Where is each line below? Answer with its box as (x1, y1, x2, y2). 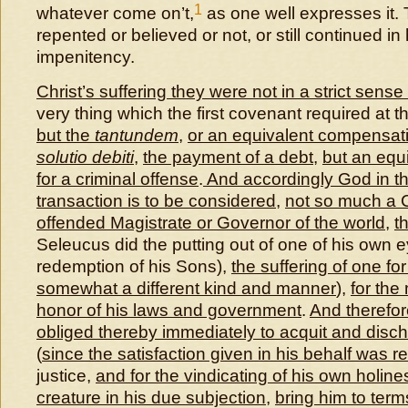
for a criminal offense (36, 169, 199, 189)
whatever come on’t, (36, 4, 194, 23)
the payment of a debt (143, 148, 313, 167)
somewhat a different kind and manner (36, 279, 336, 298)
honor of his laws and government (36, 301, 301, 320)
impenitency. (36, 47, 135, 66)
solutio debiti (36, 148, 134, 167)
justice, (36, 366, 96, 385)
